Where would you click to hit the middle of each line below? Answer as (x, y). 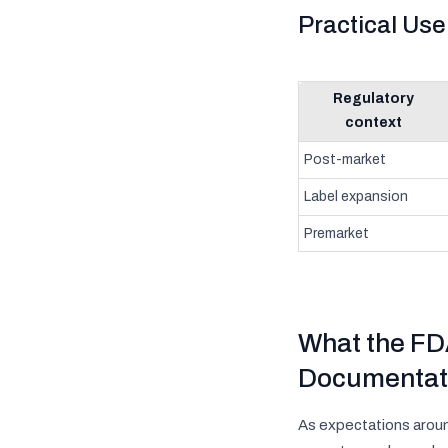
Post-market (344, 160)
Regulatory (374, 99)
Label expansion (355, 197)
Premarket (336, 234)
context (374, 123)
